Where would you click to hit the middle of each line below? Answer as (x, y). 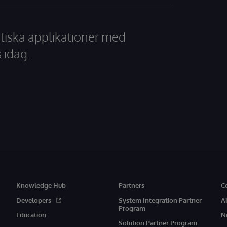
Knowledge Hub (41, 185)
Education (31, 215)
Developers (33, 200)
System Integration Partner (160, 200)
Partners (131, 185)
